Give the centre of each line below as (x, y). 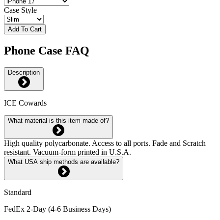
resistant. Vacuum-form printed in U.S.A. (68, 152)
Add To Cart (25, 29)
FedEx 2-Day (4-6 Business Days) (57, 209)
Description (24, 72)
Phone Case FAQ (47, 50)
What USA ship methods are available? (64, 162)
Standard (18, 192)
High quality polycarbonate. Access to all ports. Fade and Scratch (105, 143)
